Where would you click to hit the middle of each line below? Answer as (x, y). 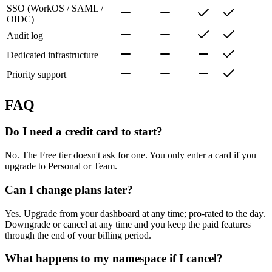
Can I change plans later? (69, 189)
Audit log (25, 35)
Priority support (36, 74)
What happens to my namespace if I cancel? (114, 259)
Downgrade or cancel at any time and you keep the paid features (128, 224)
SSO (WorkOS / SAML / (55, 8)
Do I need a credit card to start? (84, 132)
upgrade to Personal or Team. (61, 166)
